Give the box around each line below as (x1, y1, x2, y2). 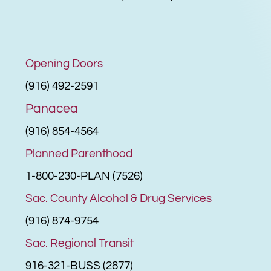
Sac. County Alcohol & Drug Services (25, 192, 212, 204)
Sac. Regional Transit (25, 237, 134, 249)
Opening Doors (25, 57, 103, 70)
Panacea (25, 102, 79, 115)
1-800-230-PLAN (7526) (25, 169, 143, 182)
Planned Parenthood (25, 147, 133, 160)
